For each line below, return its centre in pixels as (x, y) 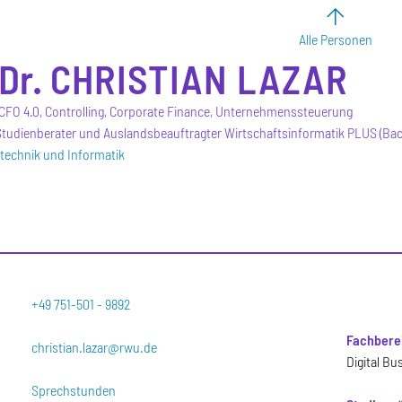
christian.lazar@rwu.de (95, 346)
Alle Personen (336, 39)
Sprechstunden (74, 389)
